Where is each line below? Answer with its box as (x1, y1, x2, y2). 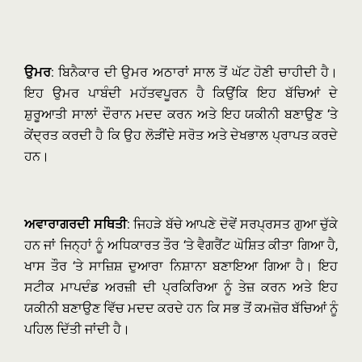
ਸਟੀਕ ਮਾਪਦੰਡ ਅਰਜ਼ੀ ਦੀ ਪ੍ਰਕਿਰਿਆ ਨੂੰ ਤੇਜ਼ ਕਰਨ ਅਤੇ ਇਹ (24, 280, 338, 295)
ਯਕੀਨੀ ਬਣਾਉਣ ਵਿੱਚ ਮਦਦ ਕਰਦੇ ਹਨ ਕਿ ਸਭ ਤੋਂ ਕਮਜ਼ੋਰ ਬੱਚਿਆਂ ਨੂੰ (24, 301, 338, 316)
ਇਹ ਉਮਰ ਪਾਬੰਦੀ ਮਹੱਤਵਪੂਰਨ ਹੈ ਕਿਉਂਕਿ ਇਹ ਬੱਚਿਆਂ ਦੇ (24, 86, 338, 101)
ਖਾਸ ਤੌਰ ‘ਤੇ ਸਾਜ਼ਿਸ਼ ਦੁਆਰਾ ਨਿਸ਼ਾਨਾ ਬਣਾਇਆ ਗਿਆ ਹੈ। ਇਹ (24, 259, 338, 274)
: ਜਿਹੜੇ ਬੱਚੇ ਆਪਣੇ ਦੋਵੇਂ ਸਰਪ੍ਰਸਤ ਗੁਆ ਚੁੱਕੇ (126, 217, 338, 232)
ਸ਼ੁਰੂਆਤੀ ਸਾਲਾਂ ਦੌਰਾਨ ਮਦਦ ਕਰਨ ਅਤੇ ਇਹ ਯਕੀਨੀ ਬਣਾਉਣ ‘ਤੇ (24, 107, 338, 122)
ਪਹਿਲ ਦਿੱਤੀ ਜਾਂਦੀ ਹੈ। (24, 322, 130, 337)
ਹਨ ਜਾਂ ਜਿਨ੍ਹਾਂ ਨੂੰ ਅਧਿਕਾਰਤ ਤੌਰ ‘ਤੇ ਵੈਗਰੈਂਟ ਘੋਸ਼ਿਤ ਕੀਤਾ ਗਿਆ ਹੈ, (24, 238, 338, 253)
